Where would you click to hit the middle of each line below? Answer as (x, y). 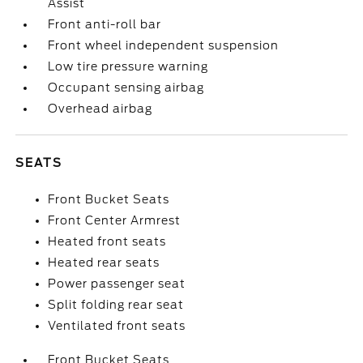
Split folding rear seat (116, 305)
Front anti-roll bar (105, 24)
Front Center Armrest (115, 220)
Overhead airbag (100, 109)
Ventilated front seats (117, 326)
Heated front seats (107, 241)
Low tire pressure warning (128, 66)
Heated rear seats (104, 263)
